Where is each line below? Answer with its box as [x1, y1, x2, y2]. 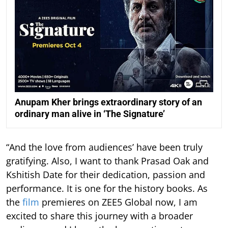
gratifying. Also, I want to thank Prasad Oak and [6, 154, 209, 167]
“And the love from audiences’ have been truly [6, 140, 203, 153]
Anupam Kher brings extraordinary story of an [15, 96, 202, 107]
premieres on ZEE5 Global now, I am [39, 195, 197, 208]
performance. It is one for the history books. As [6, 182, 208, 194]
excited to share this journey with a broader [6, 209, 193, 222]
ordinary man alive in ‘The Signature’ [15, 108, 165, 119]
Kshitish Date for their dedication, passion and [6, 168, 205, 181]
